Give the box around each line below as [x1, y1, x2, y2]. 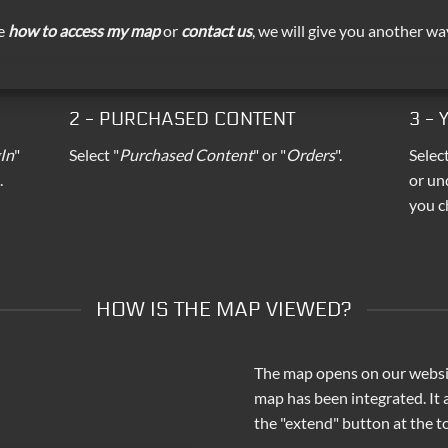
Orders [286, 144, 335, 164]
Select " [69, 144, 119, 164]
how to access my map [8, 20, 160, 40]
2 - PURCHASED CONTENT [69, 107, 295, 130]
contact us [181, 20, 252, 40]
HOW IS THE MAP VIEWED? [96, 297, 352, 322]
